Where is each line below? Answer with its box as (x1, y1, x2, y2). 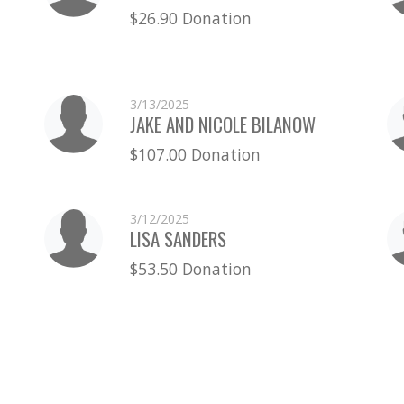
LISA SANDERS (129, 224, 226, 252)
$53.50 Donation (129, 257, 252, 280)
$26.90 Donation (129, 6, 252, 29)
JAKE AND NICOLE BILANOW (129, 109, 316, 138)
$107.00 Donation (129, 142, 261, 165)
